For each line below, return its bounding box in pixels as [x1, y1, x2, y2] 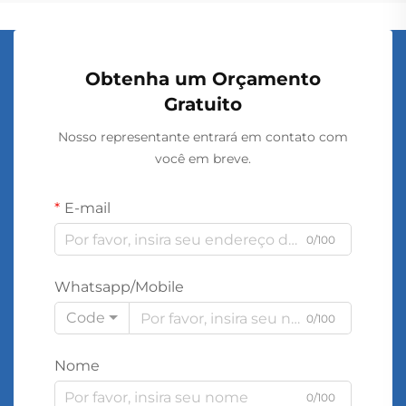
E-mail [64, 199, 111, 217]
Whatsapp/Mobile [54, 278, 184, 295]
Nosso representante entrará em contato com [58, 129, 348, 145]
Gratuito [164, 93, 242, 115]
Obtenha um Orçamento [85, 68, 321, 90]
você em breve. [155, 150, 251, 167]
